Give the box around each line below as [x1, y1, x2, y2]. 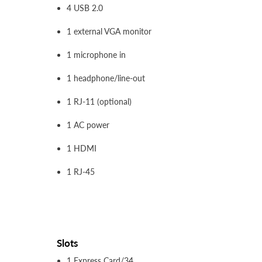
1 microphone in [67, 50, 126, 60]
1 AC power [67, 120, 109, 130]
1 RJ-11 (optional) [67, 96, 132, 107]
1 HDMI [67, 143, 96, 154]
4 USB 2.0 [67, 3, 103, 13]
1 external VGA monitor [67, 26, 151, 37]
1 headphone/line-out [67, 73, 145, 84]
